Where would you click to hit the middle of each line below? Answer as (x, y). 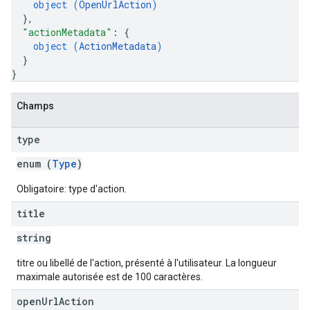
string (34, 238)
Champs (35, 106)
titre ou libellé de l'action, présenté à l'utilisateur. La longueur (147, 263)
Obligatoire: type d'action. (72, 189)
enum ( (34, 164)
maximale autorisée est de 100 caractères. (110, 277)
